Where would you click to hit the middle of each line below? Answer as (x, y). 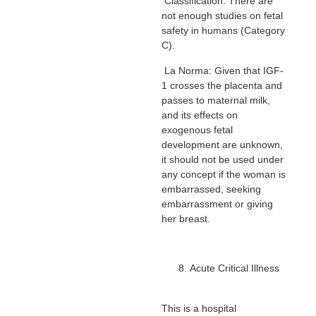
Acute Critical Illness (234, 268)
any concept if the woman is (223, 174)
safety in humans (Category (223, 31)
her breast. (186, 218)
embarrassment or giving (217, 203)
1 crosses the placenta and (221, 85)
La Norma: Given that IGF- (222, 70)
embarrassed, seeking (211, 189)
